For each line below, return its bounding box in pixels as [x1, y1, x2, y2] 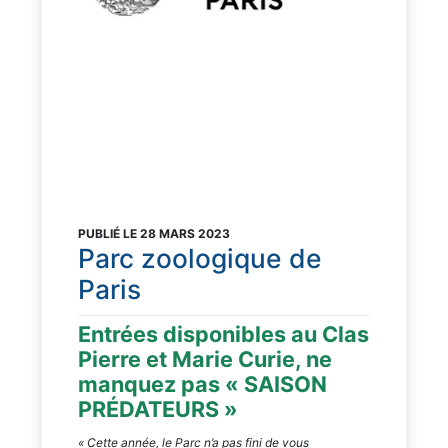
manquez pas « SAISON [78, 370, 327, 397]
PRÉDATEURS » [78, 395, 238, 422]
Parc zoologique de [78, 241, 322, 274]
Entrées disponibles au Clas [78, 320, 369, 347]
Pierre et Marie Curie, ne [78, 345, 332, 372]
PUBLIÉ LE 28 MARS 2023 [78, 225, 230, 241]
